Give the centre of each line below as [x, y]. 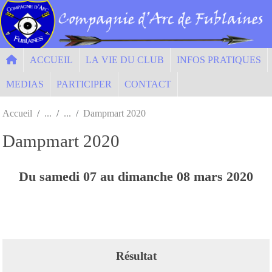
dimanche [147, 176]
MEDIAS [25, 84]
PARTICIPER [84, 84]
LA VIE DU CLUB [125, 59]
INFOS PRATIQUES [219, 59]
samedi [61, 176]
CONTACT [148, 84]
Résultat [136, 256]
